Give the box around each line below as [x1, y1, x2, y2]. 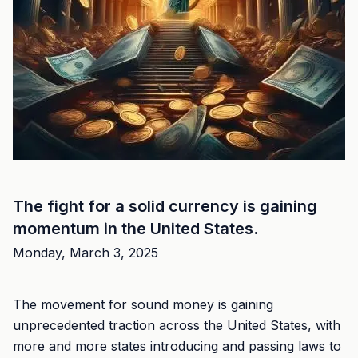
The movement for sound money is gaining [13, 296, 273, 312]
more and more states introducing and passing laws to [13, 338, 341, 354]
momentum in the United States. [13, 219, 258, 238]
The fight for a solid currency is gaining [13, 197, 317, 216]
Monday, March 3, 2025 [13, 245, 158, 261]
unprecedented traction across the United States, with [13, 317, 340, 333]
